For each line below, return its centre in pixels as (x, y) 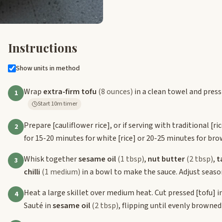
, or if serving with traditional (160, 125)
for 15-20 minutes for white (71, 138)
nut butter (166, 159)
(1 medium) (61, 172)
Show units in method (48, 68)
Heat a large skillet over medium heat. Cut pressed (110, 193)
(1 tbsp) (131, 159)
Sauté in (38, 205)
